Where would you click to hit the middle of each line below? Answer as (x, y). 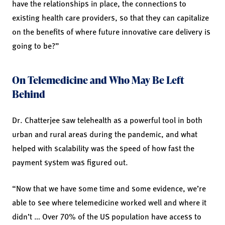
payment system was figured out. (70, 162)
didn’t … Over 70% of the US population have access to (107, 216)
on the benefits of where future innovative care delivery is (111, 31)
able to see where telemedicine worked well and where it (109, 202)
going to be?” (36, 45)
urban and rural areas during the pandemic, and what (105, 134)
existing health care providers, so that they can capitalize (110, 17)
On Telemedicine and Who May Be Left (98, 80)
